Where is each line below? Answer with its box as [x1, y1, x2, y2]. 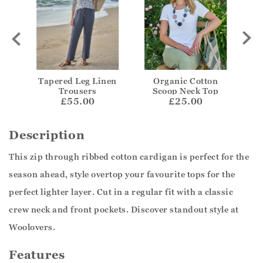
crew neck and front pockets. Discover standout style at [9, 204, 239, 215]
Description [9, 128, 85, 143]
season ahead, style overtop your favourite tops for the [9, 169, 235, 180]
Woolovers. [9, 222, 55, 232]
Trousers [58, 86, 97, 96]
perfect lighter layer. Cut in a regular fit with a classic [9, 187, 233, 197]
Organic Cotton [153, 76, 218, 86]
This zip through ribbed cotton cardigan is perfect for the [9, 151, 249, 162]
